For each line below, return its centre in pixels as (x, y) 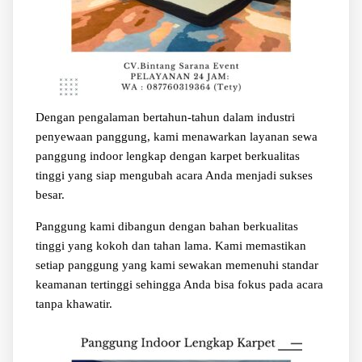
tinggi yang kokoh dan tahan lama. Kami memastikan (170, 245)
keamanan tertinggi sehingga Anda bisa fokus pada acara (179, 284)
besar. (50, 194)
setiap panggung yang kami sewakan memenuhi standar (177, 265)
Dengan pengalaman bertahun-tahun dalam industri (165, 117)
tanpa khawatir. (74, 303)
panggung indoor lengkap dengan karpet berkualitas (167, 156)
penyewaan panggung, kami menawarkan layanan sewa (176, 136)
